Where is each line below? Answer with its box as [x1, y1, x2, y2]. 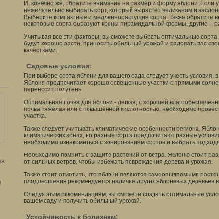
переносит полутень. [24, 86, 83, 93]
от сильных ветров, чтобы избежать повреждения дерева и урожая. [24, 158, 213, 165]
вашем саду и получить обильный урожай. [24, 197, 141, 204]
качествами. [24, 47, 57, 54]
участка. [24, 112, 46, 119]
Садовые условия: [26, 62, 92, 70]
